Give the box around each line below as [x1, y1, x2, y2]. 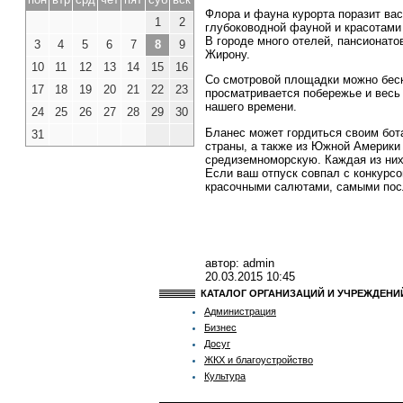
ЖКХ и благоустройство [204, 354, 313, 365]
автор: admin [205, 255, 274, 270]
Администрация [204, 306, 276, 317]
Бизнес [204, 322, 237, 333]
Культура [204, 371, 246, 381]
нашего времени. [205, 100, 297, 114]
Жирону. [205, 47, 254, 61]
